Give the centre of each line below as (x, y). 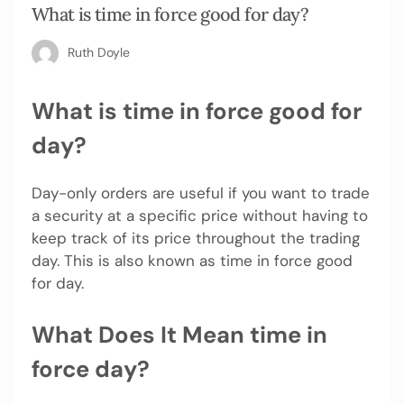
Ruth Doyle (99, 52)
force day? (91, 369)
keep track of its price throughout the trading (196, 239)
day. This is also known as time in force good (192, 261)
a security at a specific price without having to (200, 216)
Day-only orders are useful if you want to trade (201, 193)
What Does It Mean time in (179, 335)
